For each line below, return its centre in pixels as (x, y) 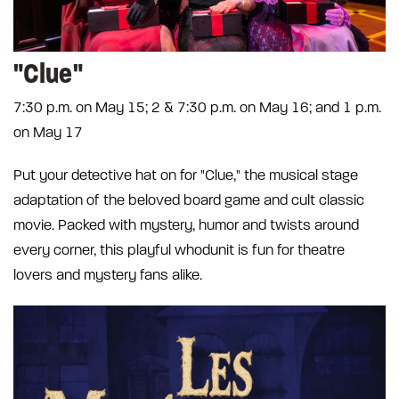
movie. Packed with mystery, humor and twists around (186, 225)
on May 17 (48, 132)
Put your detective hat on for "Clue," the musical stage (186, 175)
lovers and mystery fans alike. (108, 275)
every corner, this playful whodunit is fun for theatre (179, 250)
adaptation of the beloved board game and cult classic (189, 200)
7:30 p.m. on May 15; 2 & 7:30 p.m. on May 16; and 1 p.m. (197, 107)
